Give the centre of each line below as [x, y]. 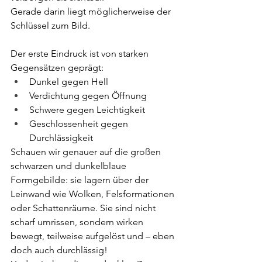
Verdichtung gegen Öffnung [88, 95]
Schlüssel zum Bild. [50, 25]
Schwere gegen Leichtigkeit [87, 109]
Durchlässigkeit [61, 137]
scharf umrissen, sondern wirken [78, 222]
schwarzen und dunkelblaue [70, 166]
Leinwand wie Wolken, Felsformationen [94, 194]
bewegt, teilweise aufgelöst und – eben [94, 236]
